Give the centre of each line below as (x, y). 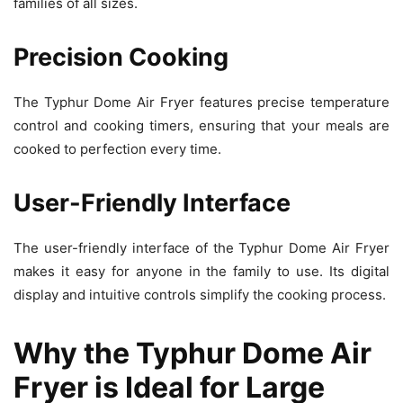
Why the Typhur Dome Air (193, 353)
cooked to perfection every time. (117, 148)
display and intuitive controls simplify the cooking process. (200, 294)
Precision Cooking (121, 57)
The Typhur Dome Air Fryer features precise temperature (201, 102)
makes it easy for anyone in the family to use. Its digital (201, 271)
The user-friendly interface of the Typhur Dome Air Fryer (201, 247)
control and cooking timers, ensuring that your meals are (201, 125)
